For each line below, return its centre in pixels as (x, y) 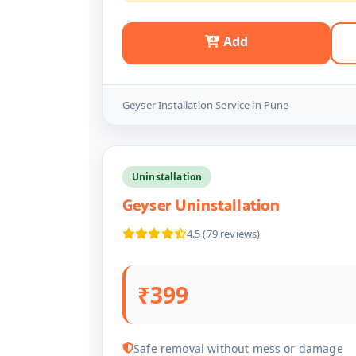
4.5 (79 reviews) (223, 234)
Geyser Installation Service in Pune (206, 105)
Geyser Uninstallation (201, 206)
